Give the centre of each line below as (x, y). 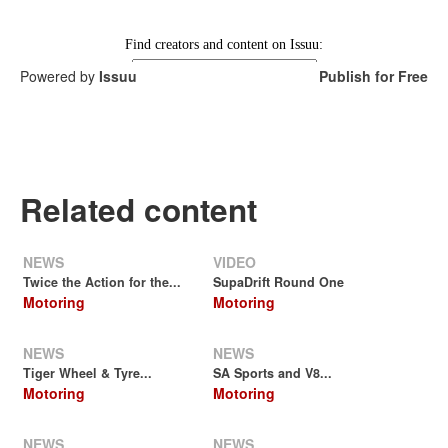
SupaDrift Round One (278, 282)
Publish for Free (373, 75)
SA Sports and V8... (272, 373)
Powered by (59, 75)
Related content (138, 209)
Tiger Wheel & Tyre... (87, 373)
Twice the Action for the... (102, 282)
